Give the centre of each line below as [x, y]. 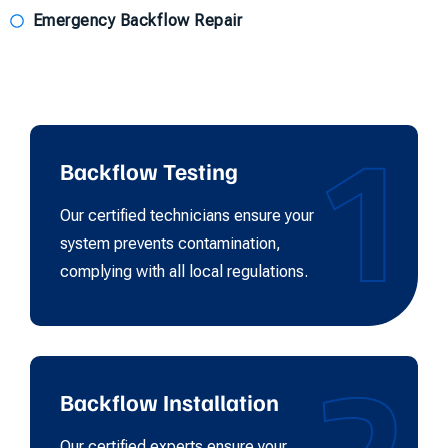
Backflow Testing [149, 170]
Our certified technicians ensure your [187, 215]
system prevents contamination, [170, 243]
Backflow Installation [169, 401]
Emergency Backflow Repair [137, 20]
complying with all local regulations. [184, 271]
